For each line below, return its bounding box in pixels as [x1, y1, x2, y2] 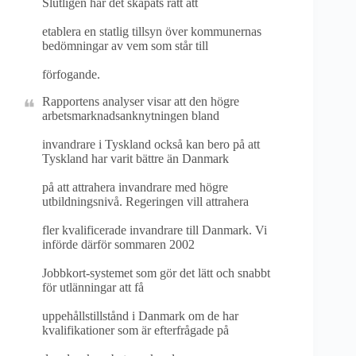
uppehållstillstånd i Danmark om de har [42, 309, 238, 323]
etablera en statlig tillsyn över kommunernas [42, 25, 261, 38]
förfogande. [42, 68, 100, 81]
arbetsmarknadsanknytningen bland [42, 109, 219, 122]
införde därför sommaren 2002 [42, 238, 195, 251]
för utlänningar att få [42, 281, 144, 294]
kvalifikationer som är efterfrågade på [42, 323, 229, 337]
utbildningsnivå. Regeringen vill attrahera [42, 195, 249, 208]
